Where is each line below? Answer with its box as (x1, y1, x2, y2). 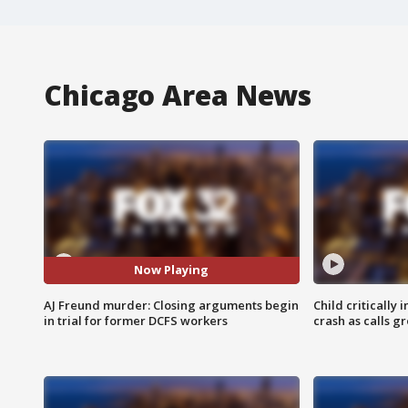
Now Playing (134, 261, 209, 279)
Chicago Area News (44, 76, 312, 114)
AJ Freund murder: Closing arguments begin (44, 296, 299, 313)
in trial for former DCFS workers (44, 311, 228, 329)
